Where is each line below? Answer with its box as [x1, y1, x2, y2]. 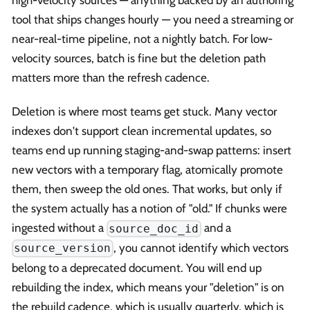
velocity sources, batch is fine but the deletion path [12, 51, 266, 65]
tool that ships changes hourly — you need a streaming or [12, 12, 293, 26]
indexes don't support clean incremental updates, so [12, 124, 271, 138]
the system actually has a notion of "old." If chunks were [12, 201, 287, 216]
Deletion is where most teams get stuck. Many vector [12, 104, 277, 119]
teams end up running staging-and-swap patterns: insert [12, 143, 291, 158]
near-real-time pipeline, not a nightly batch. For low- [12, 31, 273, 46]
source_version [14, 241, 111, 255]
